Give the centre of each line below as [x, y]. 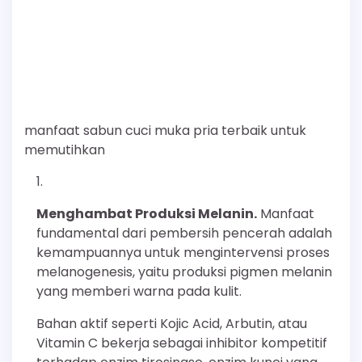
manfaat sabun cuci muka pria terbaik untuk [165, 130]
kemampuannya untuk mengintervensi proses [183, 252]
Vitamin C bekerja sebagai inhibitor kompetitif [182, 343]
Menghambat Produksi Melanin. [147, 213]
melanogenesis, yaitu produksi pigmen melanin [184, 271]
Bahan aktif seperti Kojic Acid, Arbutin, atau [172, 323]
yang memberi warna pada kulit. [139, 291]
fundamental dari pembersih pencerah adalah [184, 233]
